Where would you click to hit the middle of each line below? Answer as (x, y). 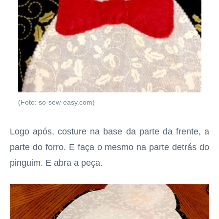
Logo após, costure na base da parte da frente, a (109, 131)
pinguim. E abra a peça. (56, 163)
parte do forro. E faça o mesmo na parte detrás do (109, 147)
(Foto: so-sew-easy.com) (56, 102)
